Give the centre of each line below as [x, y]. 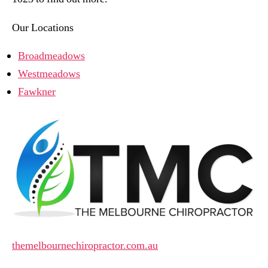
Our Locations [43, 28]
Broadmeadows [51, 56]
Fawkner [37, 92]
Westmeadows [49, 74]
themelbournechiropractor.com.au [85, 246]
